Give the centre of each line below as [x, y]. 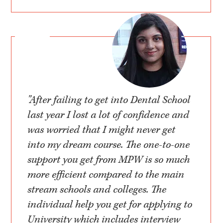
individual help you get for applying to [110, 205]
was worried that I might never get [102, 130]
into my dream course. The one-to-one [109, 145]
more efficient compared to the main [106, 175]
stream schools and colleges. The [97, 190]
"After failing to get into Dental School [109, 100]
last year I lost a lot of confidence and [109, 115]
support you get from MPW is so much [109, 160]
